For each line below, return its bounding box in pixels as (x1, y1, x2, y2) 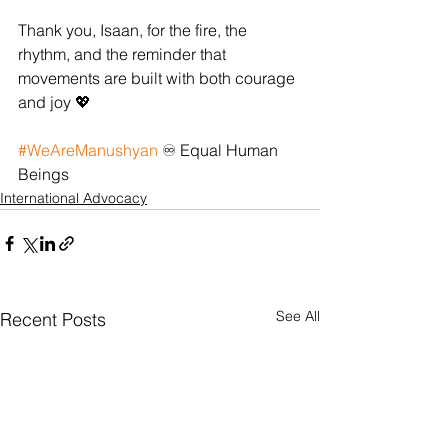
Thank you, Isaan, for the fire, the (18, 20, 251, 41)
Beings (18, 164, 69, 185)
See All (276, 307, 320, 326)
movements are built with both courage (18, 68, 299, 89)
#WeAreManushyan (18, 140, 158, 161)
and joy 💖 (18, 92, 91, 113)
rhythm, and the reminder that (18, 44, 230, 65)
